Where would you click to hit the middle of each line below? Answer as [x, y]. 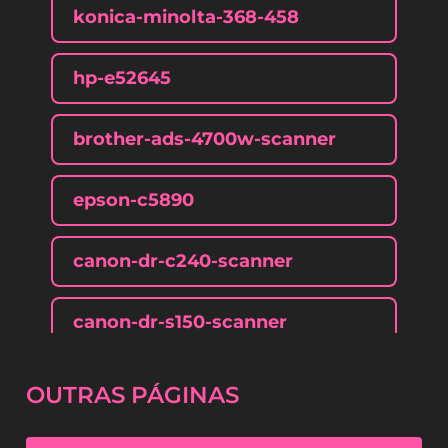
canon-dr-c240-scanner [182, 260]
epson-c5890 [133, 199]
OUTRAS [79, 394]
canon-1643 [125, 382]
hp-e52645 [121, 77]
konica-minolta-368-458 [185, 16]
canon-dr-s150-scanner [179, 321]
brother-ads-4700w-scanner [204, 138]
